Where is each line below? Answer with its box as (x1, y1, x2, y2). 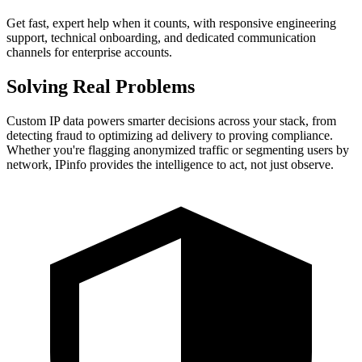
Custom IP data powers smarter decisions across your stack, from (6, 113, 336, 128)
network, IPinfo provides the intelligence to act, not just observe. (6, 157, 334, 171)
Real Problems (73, 75, 195, 97)
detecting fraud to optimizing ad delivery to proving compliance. (6, 128, 333, 142)
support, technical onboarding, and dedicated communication (6, 30, 316, 44)
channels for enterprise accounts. (6, 44, 172, 59)
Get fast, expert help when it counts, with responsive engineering (6, 15, 336, 30)
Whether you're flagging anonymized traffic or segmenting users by (6, 142, 349, 157)
